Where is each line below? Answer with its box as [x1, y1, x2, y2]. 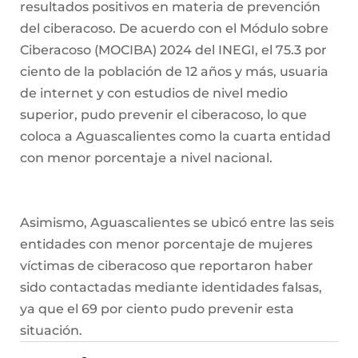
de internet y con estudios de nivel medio [20, 86, 288, 101]
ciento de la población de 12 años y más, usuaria [20, 64, 328, 80]
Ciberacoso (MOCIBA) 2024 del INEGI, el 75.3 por [20, 42, 327, 58]
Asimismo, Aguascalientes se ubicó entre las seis [20, 215, 334, 231]
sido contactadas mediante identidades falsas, [20, 280, 322, 296]
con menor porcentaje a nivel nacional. [20, 150, 272, 166]
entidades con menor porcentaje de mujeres [20, 237, 312, 253]
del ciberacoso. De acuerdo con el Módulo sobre [20, 21, 328, 37]
